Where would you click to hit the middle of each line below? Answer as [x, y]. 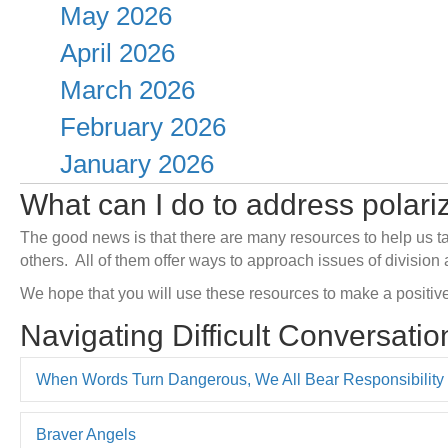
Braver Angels [86, 434]
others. [44, 260]
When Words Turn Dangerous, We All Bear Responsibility [240, 379]
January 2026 [137, 164]
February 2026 [143, 127]
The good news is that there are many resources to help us [226, 237]
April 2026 [117, 53]
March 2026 [127, 90]
